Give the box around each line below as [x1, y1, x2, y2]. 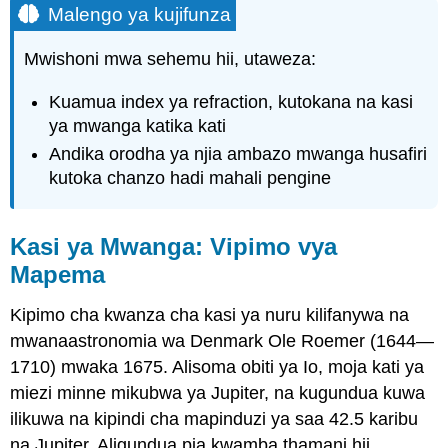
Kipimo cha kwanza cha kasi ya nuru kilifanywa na [10, 304, 410, 325]
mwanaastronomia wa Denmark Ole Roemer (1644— [10, 330, 435, 351]
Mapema [10, 261, 106, 289]
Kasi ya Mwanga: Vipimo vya [10, 233, 338, 261]
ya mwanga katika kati [49, 116, 227, 137]
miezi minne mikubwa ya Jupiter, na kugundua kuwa [10, 382, 426, 403]
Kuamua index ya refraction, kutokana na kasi [49, 92, 414, 113]
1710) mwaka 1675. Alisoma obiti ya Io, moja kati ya [10, 356, 425, 377]
